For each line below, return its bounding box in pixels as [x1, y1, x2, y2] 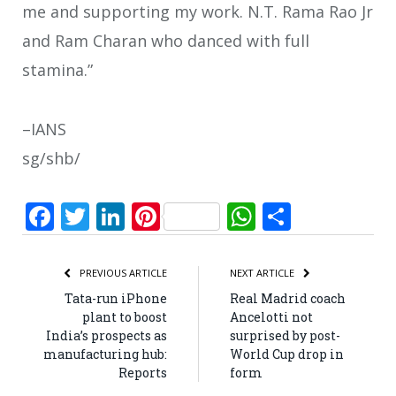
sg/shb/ [22, 147, 80, 169]
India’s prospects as [46, 327, 167, 345]
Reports [118, 364, 167, 382]
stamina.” [22, 59, 93, 81]
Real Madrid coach [230, 290, 346, 308]
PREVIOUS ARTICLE [77, 266, 167, 280]
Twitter [89, 197, 184, 236]
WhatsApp [255, 197, 392, 236]
